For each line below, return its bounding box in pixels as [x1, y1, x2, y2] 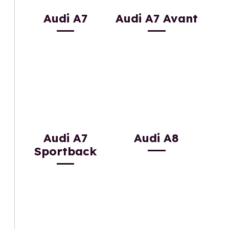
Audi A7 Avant [115, 11, 198, 26]
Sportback [34, 144, 97, 158]
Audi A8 [134, 130, 179, 145]
